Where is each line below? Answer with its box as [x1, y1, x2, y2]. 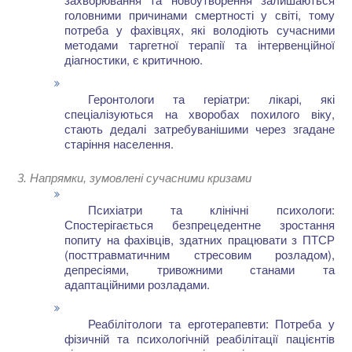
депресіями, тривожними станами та [64, 261, 335, 278]
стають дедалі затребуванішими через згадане [64, 120, 335, 137]
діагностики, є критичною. [64, 51, 203, 68]
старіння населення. [64, 135, 174, 152]
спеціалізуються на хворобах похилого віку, [64, 105, 335, 123]
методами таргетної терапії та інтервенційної [64, 36, 335, 53]
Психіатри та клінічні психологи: [88, 201, 335, 218]
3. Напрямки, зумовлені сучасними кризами [17, 171, 252, 185]
